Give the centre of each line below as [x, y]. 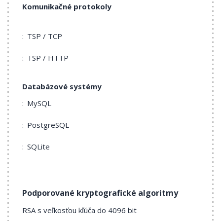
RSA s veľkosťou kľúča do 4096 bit [79, 210]
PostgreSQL [48, 125]
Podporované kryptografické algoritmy [100, 193]
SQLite [38, 146]
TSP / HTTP [48, 57]
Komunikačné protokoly [67, 6]
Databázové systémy [62, 86]
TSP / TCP [45, 36]
